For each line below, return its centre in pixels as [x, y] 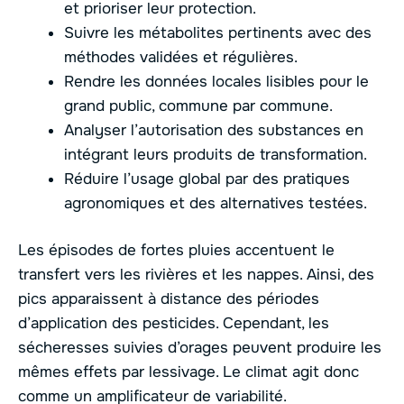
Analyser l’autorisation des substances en [214, 130]
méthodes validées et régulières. [181, 57]
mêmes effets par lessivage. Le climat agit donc [188, 372]
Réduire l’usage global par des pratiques [207, 179]
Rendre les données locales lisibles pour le [216, 81]
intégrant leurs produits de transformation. [216, 154]
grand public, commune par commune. [198, 106]
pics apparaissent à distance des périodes [169, 299]
